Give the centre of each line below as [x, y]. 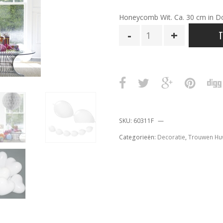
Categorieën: [138, 137]
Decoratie [171, 137]
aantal [152, 54]
